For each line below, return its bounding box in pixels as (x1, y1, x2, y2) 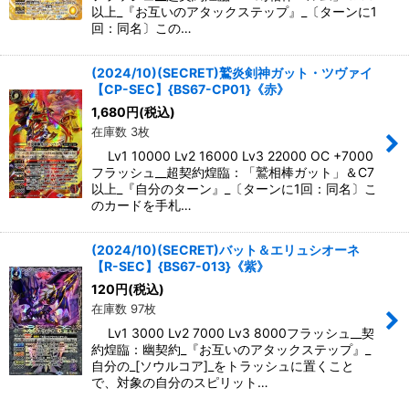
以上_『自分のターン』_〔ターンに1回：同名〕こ (91, 181, 377, 197)
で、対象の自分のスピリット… (91, 374, 268, 391)
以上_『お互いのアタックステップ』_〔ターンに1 (91, 4, 377, 20)
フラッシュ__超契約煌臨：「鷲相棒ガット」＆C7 (91, 164, 374, 181)
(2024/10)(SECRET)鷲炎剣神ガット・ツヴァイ (91, 65, 372, 81)
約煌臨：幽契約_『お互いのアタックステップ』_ (91, 341, 371, 358)
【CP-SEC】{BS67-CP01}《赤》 (91, 81, 289, 98)
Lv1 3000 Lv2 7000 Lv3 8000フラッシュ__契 (91, 325, 374, 341)
